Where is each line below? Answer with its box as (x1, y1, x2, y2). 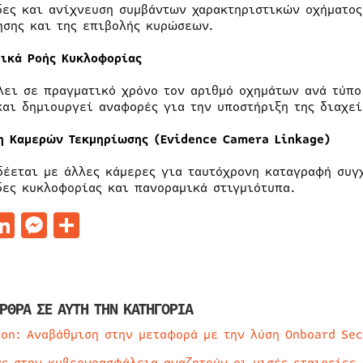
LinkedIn (14, 206, 126, 243)
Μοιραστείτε (79, 206, 236, 243)
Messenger (46, 206, 177, 243)
